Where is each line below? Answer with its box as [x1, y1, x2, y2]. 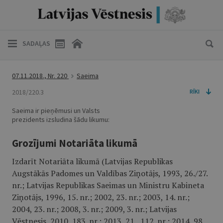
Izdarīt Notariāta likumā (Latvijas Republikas [12, 156, 173, 167]
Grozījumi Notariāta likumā [12, 136, 137, 150]
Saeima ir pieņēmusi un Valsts [12, 106, 100, 115]
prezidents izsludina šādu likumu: [12, 115, 110, 124]
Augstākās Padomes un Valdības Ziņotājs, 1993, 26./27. [12, 168, 208, 179]
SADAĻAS [22, 39, 50, 48]
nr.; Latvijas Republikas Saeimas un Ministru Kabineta [12, 180, 204, 191]
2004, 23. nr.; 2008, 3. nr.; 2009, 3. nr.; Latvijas [12, 204, 177, 215]
